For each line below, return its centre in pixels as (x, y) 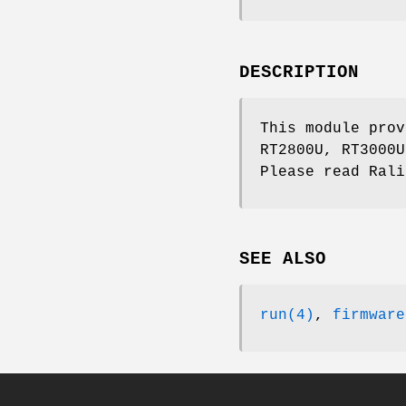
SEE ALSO (283, 260)
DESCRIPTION (299, 72)
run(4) (287, 316)
